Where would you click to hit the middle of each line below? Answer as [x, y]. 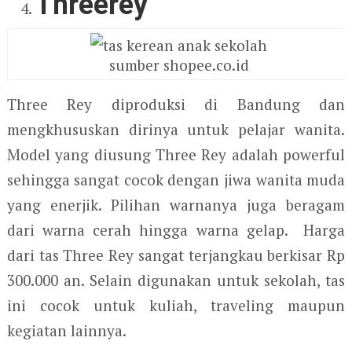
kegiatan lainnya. [66, 330]
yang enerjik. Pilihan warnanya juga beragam [176, 204]
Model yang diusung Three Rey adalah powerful [176, 154]
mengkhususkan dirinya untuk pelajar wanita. [176, 129]
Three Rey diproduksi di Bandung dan [176, 104]
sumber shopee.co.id [179, 64]
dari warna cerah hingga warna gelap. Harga [176, 229]
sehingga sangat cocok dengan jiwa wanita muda [176, 179]
